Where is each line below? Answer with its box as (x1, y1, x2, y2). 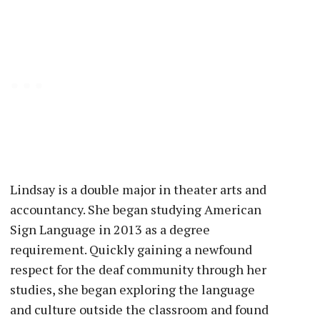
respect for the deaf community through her (10, 260, 266, 278)
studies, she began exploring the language (10, 280, 255, 298)
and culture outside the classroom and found (10, 300, 269, 318)
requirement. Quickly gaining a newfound (10, 240, 252, 258)
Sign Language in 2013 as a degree (10, 220, 210, 238)
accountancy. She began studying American (10, 200, 261, 218)
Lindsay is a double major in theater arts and (10, 180, 266, 198)
